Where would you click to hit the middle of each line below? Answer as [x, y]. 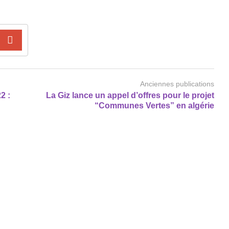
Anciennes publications [177, 84]
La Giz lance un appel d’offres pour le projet [130, 95]
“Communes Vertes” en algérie [154, 105]
